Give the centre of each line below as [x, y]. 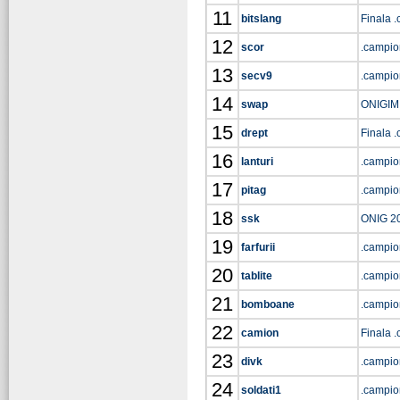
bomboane [268, 304]
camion [260, 333]
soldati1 [261, 390]
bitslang [261, 19]
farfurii [258, 247]
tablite [257, 276]
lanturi [257, 162]
